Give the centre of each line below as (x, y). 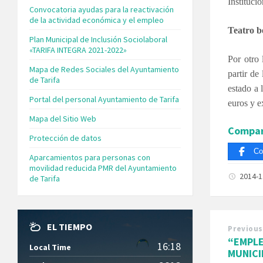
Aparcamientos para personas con (90, 157)
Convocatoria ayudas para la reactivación (102, 9)
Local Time (50, 247)
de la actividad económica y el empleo (97, 20)
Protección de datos (65, 138)
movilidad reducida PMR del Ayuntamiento (103, 168)
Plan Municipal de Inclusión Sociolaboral (98, 39)
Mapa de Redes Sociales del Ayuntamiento (104, 69)
